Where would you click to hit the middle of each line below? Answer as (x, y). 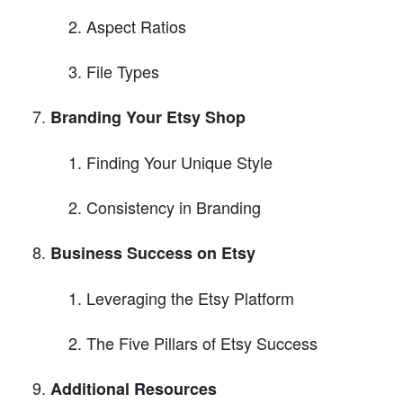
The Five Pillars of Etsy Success (202, 343)
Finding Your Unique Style (179, 162)
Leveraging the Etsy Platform (190, 298)
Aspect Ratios (136, 27)
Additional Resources (134, 389)
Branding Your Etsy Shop (148, 117)
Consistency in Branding (174, 207)
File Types (123, 72)
